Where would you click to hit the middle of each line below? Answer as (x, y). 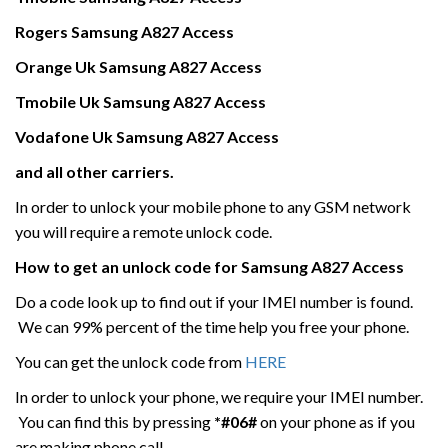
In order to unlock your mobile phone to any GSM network (213, 206)
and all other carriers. (94, 171)
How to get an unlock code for (128, 266)
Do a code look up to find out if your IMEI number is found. (214, 301)
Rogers (43, 31)
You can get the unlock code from (130, 361)
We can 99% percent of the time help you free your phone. (212, 326)
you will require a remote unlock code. (143, 231)
